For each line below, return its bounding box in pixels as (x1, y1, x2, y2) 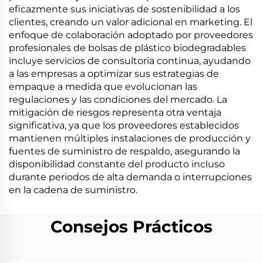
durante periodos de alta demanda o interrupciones (9, 171, 252, 183)
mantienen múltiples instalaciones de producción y (9, 133, 251, 144)
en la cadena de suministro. (9, 184, 137, 195)
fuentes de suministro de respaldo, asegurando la (9, 146, 240, 157)
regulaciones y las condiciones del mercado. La (9, 94, 227, 105)
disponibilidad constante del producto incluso (9, 159, 225, 170)
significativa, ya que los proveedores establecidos (9, 120, 239, 131)
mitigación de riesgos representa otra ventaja (9, 107, 221, 118)
